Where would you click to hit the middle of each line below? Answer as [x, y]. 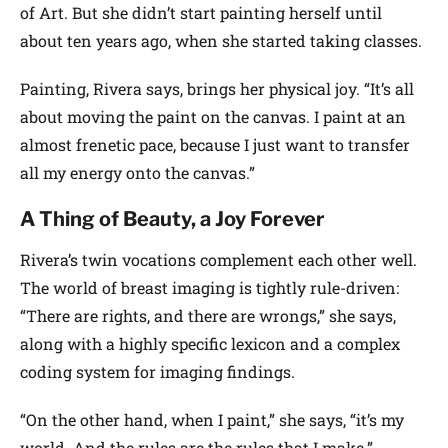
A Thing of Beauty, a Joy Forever [172, 218]
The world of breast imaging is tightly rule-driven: [209, 287]
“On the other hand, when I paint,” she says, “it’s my [212, 419]
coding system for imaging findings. [157, 371]
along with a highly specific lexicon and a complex [210, 343]
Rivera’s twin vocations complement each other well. [218, 259]
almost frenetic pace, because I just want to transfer [215, 144]
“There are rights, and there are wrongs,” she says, [208, 315]
